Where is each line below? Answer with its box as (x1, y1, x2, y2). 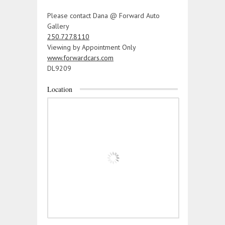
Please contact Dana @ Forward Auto (47, 11, 160, 21)
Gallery (47, 22, 69, 31)
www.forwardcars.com (47, 53, 114, 63)
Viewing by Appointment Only (47, 43, 136, 52)
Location (47, 84, 72, 94)
